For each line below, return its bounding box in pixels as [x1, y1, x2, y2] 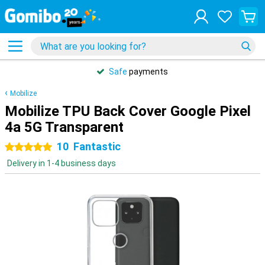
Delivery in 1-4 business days [7, 159, 116, 168]
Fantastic [73, 140, 121, 153]
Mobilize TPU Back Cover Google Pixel [5, 103, 251, 119]
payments [127, 67, 168, 76]
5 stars [28, 143, 56, 152]
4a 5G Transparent [5, 119, 124, 135]
